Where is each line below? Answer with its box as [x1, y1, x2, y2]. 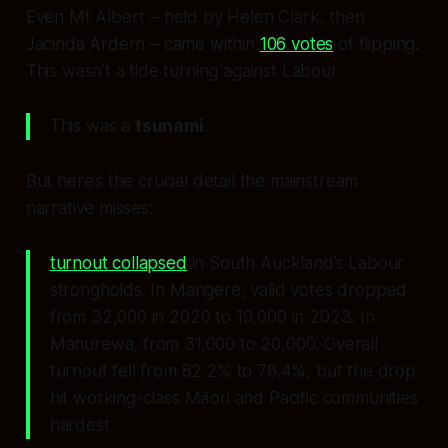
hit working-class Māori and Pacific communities [49, 388, 418, 409]
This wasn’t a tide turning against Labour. [25, 61, 341, 82]
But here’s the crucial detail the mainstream [25, 171, 359, 192]
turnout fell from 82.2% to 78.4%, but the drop [49, 361, 416, 382]
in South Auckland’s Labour [186, 253, 405, 274]
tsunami [134, 116, 204, 137]
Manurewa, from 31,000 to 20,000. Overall [49, 334, 378, 355]
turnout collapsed [49, 253, 187, 274]
